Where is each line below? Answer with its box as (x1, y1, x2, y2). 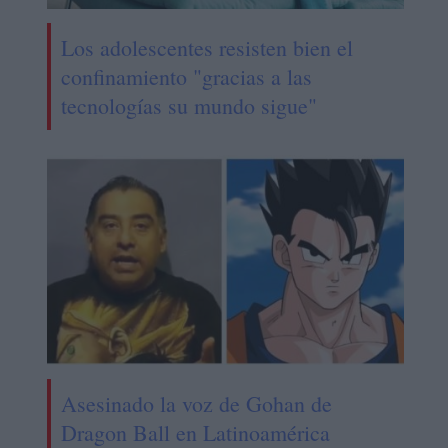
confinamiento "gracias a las (60, 62, 312, 92)
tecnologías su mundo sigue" (60, 91, 317, 121)
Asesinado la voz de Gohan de (60, 389, 332, 419)
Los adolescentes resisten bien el (60, 33, 353, 63)
